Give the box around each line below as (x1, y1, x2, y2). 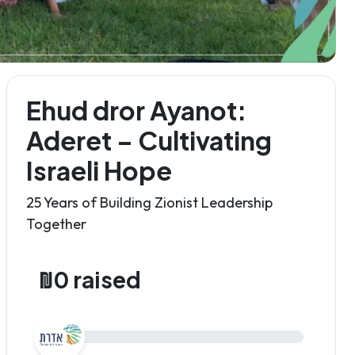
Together (26, 215, 86, 233)
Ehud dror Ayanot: (26, 94, 246, 126)
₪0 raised (39, 265, 141, 293)
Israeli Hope (26, 155, 172, 186)
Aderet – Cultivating (26, 124, 272, 156)
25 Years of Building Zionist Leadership (26, 193, 273, 212)
